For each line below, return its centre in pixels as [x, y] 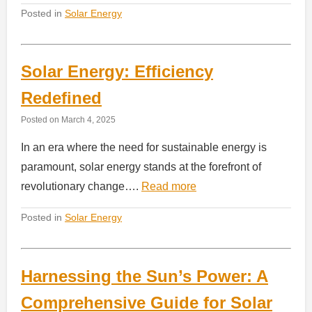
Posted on [41, 120]
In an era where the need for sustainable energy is [144, 148]
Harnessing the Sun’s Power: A [145, 276]
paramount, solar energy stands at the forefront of [141, 167]
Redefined [61, 98]
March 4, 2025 [88, 120]
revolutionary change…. [81, 187]
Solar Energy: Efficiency [117, 72]
